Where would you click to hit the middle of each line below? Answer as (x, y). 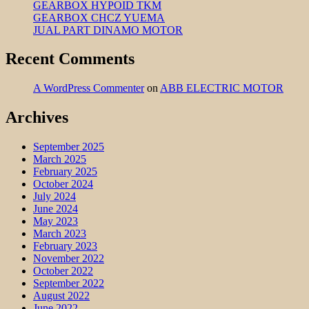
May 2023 (56, 221)
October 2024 (63, 184)
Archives (37, 118)
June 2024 (56, 209)
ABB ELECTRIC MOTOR (222, 88)
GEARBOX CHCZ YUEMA (99, 17)
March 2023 (60, 234)
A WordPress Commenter (89, 88)
